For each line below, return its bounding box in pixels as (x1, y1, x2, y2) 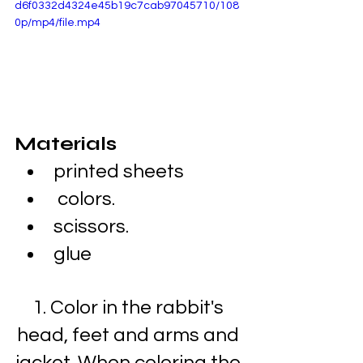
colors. (58, 188, 115, 209)
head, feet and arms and (16, 324, 243, 345)
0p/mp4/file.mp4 (15, 17, 100, 28)
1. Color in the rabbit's (32, 297, 228, 318)
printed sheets (53, 160, 184, 181)
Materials (15, 131, 117, 156)
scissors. (53, 216, 129, 237)
